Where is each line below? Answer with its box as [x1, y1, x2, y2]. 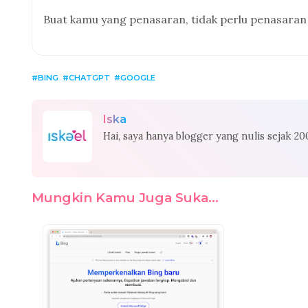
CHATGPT [69, 73, 110, 82]
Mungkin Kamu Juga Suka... [32, 190, 219, 206]
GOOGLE [120, 73, 155, 82]
